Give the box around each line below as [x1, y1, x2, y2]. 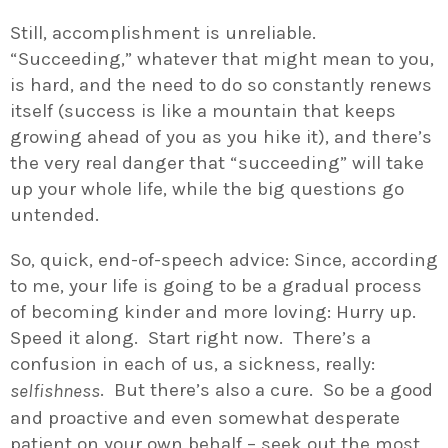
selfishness [10, 380, 100, 403]
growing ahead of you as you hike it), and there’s [10, 126, 432, 149]
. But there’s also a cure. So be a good [100, 379, 433, 402]
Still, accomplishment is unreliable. [10, 22, 321, 45]
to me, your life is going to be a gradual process [10, 275, 422, 298]
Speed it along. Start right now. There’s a [10, 327, 371, 350]
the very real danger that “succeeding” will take [10, 152, 424, 175]
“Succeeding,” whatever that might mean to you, [10, 48, 434, 71]
